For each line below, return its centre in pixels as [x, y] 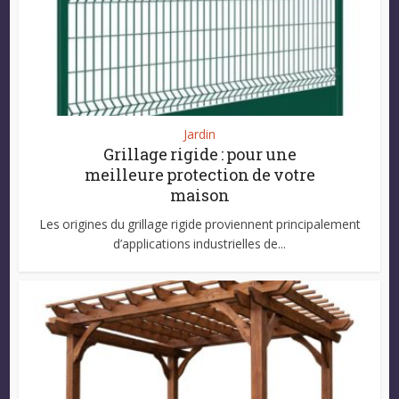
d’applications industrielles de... [199, 243]
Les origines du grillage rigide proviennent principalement [199, 224]
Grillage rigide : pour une [199, 154]
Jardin [199, 134]
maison [199, 195]
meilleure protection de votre [199, 174]
